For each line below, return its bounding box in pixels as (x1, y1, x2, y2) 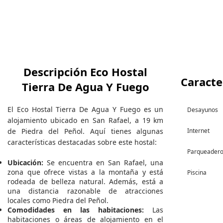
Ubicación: (7, 158, 43, 168)
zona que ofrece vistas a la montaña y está (7, 167, 164, 177)
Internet (187, 126, 210, 135)
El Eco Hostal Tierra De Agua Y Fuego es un (7, 105, 164, 114)
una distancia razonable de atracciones (7, 186, 164, 196)
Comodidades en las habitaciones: (7, 205, 144, 215)
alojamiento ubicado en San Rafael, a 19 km (7, 115, 164, 125)
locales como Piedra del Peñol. (7, 196, 109, 206)
